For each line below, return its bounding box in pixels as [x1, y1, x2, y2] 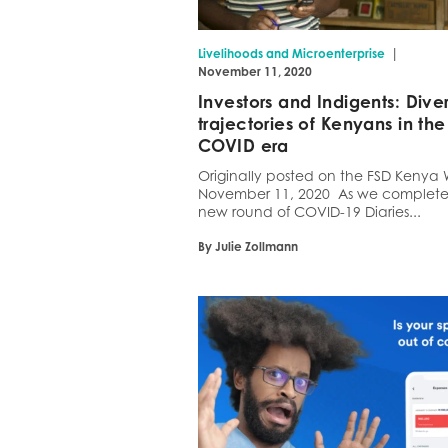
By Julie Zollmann [198, 239, 299, 255]
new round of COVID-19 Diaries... [198, 203, 422, 221]
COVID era [198, 135, 289, 157]
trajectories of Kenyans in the [198, 113, 446, 135]
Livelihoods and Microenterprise [198, 46, 386, 62]
